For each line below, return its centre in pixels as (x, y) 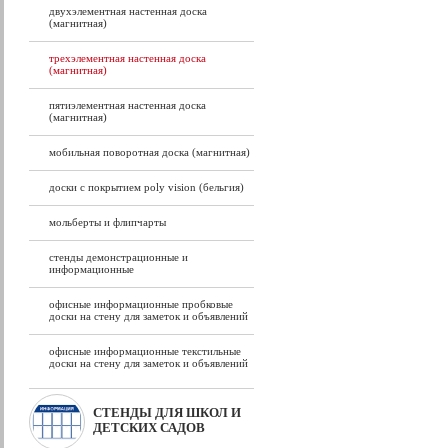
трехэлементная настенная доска (127, 58)
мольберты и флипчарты (107, 222)
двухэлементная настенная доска (128, 11)
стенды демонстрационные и (118, 257)
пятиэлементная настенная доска (127, 105)
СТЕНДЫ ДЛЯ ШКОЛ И (167, 412)
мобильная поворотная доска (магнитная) (149, 152)
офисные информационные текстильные (145, 351)
